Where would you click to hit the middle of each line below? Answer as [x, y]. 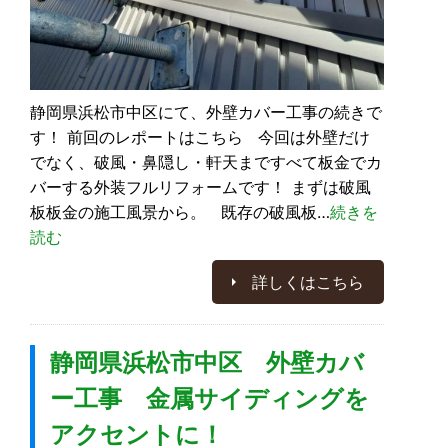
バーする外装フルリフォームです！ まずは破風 [200, 187]
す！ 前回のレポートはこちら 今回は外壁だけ [200, 137]
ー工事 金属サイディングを [209, 398]
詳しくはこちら [308, 282]
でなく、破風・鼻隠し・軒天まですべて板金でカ [206, 162]
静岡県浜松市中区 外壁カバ [207, 362]
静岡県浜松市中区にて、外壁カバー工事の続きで [206, 112]
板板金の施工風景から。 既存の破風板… [180, 212]
